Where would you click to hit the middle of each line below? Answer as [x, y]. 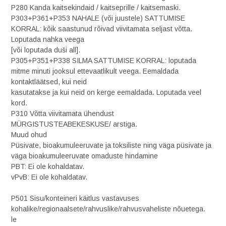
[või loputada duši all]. [46, 50]
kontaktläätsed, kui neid [49, 82]
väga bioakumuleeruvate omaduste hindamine [84, 156]
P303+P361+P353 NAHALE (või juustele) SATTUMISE [98, 18]
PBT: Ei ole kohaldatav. [48, 166]
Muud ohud [29, 135]
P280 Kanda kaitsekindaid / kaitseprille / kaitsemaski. [96, 8]
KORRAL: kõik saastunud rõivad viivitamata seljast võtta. [102, 29]
